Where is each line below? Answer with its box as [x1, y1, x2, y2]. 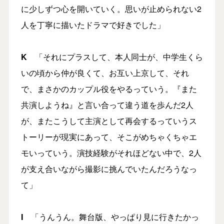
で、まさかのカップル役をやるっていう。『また [20, 83, 197, 95]
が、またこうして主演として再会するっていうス [20, 115, 197, 127]
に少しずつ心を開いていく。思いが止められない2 [20, 3, 201, 15]
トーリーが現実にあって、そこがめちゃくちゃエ [20, 131, 197, 143]
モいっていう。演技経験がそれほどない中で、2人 [20, 147, 201, 159]
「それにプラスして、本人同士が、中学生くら [26, 51, 203, 63]
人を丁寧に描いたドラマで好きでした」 [20, 19, 165, 31]
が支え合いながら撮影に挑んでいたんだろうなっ [20, 163, 197, 175]
